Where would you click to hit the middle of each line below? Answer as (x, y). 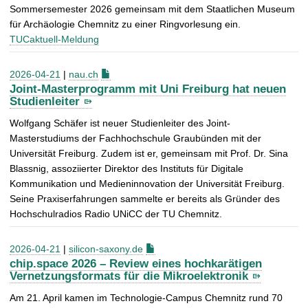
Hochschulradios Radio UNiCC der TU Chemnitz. (116, 213)
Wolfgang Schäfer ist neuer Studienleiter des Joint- (120, 123)
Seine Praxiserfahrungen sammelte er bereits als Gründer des (145, 198)
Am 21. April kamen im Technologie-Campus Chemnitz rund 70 (146, 297)
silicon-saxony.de (106, 249)
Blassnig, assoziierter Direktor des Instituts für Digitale (126, 168)
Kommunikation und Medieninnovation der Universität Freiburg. (147, 183)
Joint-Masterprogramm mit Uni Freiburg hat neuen (148, 89)
